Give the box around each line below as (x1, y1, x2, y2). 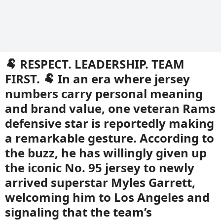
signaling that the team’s (5, 204, 152, 220)
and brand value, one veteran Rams (5, 100, 216, 116)
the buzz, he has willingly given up (5, 145, 207, 161)
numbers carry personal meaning (5, 85, 203, 102)
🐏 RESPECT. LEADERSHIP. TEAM (5, 56, 184, 72)
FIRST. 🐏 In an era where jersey (5, 71, 190, 87)
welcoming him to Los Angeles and (5, 189, 210, 205)
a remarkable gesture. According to (5, 130, 214, 146)
